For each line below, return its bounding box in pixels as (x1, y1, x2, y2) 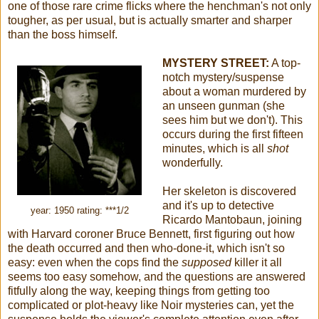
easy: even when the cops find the (8, 256, 182, 268)
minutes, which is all (162, 142, 267, 155)
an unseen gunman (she (162, 99, 285, 112)
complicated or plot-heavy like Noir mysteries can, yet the (8, 298, 294, 311)
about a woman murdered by (162, 85, 306, 98)
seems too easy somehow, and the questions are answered (8, 270, 305, 283)
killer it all (234, 256, 282, 268)
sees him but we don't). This (162, 113, 303, 126)
